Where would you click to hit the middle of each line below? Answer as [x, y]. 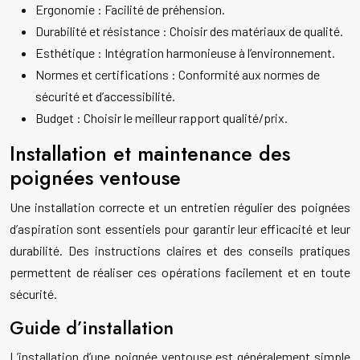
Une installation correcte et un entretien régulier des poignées [180, 207]
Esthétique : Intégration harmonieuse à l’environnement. [185, 53]
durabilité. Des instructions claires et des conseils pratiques [180, 251]
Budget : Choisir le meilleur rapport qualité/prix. [162, 118]
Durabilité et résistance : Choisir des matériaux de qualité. [189, 31]
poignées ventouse [95, 178]
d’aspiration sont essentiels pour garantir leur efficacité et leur [180, 229]
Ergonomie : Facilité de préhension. [130, 10]
